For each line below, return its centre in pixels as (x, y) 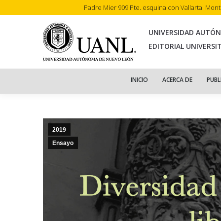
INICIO (139, 80)
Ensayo (63, 143)
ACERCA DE (177, 80)
